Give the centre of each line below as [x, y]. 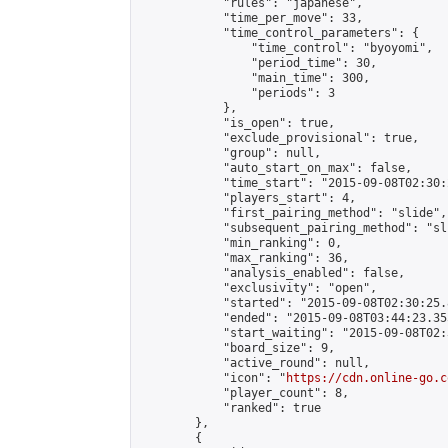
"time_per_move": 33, [251, 18]
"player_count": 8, [244, 393]
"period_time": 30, [258, 63]
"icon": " [212, 378]
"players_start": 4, [247, 198]
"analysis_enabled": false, [272, 273]
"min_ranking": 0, [240, 243]
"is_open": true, [237, 123]
